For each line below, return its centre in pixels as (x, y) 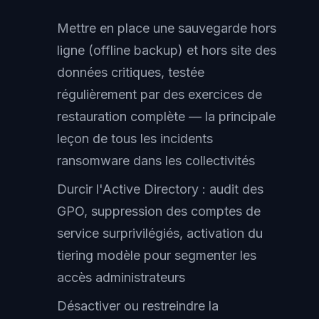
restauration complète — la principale (166, 116)
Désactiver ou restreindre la (138, 305)
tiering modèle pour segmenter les (157, 255)
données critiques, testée (131, 72)
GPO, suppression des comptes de (159, 211)
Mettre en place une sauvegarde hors (167, 28)
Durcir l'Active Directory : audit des (160, 189)
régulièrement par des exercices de (159, 94)
